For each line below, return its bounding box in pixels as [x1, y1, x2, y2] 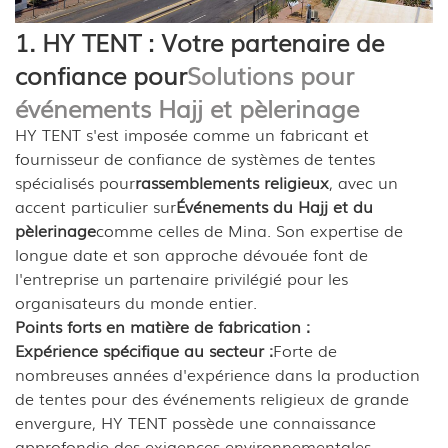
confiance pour [15, 56, 187, 92]
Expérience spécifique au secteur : [15, 337, 273, 362]
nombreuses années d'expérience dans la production [15, 361, 420, 386]
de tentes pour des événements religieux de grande [15, 385, 409, 410]
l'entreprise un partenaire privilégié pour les [15, 265, 348, 290]
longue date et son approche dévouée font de [15, 241, 368, 266]
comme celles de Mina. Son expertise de [96, 217, 403, 242]
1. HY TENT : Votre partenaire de [15, 23, 384, 59]
